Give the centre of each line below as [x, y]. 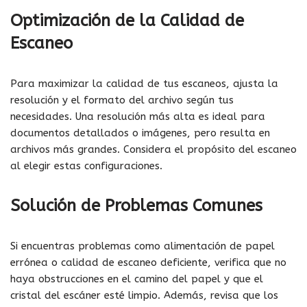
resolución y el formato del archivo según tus [122, 100]
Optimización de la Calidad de [127, 20]
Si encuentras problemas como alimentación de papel [143, 246]
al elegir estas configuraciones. [86, 165]
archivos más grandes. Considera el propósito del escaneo [153, 149]
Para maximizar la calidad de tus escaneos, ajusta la [144, 83]
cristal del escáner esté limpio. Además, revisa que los [144, 295]
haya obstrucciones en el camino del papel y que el [137, 279]
